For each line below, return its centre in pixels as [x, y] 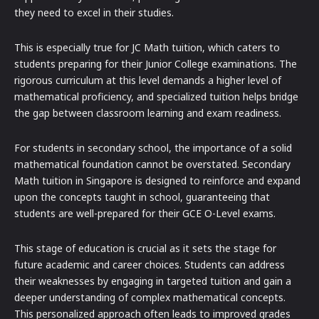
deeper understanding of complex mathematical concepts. [150, 298]
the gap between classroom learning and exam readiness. [148, 113]
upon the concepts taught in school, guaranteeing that [142, 197]
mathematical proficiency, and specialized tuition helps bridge [156, 97]
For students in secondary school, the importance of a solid [153, 148]
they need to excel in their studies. [94, 13]
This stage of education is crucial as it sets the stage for [145, 249]
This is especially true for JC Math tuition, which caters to [147, 48]
